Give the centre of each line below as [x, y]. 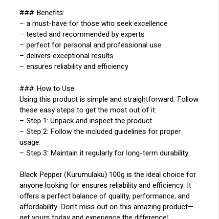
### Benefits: [42, 13]
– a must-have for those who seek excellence [94, 24]
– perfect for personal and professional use [91, 45]
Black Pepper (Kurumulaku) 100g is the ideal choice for [108, 175]
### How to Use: [48, 88]
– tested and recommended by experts [82, 34]
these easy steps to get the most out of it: [88, 110]
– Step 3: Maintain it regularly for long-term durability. [105, 153]
